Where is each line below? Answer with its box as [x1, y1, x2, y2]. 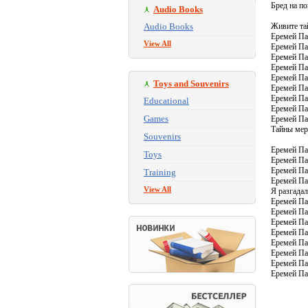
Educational [144, 96, 189, 106]
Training [144, 167, 176, 177]
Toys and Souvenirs [153, 78, 229, 89]
